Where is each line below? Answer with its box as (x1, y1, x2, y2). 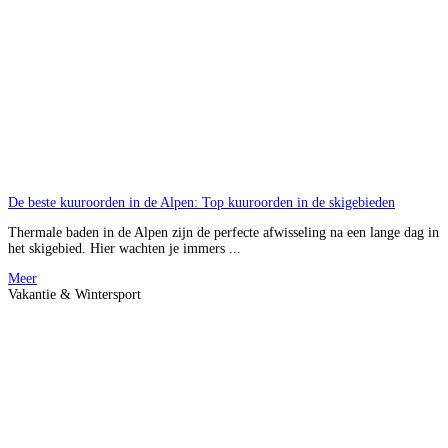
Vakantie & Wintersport (8, 286, 141, 302)
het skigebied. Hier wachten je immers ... (8, 240, 241, 256)
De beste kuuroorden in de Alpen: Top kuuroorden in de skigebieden (8, 194, 395, 210)
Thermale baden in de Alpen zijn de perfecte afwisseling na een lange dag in (8, 224, 439, 240)
